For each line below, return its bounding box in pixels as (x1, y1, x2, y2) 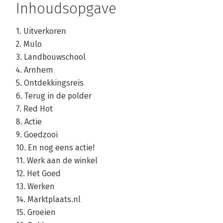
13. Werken (16, 182, 55, 192)
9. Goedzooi (16, 130, 58, 140)
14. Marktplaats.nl (16, 195, 81, 205)
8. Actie (16, 117, 42, 127)
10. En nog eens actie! (16, 143, 95, 153)
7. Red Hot (16, 104, 53, 114)
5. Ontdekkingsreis (16, 78, 84, 88)
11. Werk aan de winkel (16, 156, 98, 166)
